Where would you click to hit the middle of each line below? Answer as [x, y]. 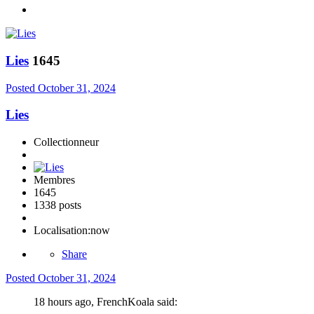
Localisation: [62, 230]
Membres [54, 179]
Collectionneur [66, 142]
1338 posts [57, 205]
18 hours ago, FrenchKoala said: [105, 301]
